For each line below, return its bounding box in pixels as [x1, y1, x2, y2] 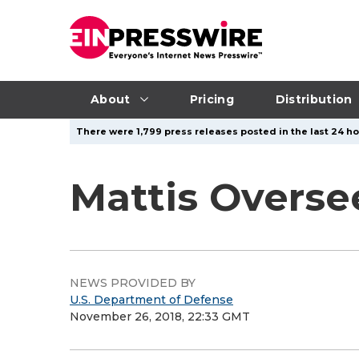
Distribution [275, 91, 353, 107]
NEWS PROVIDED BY [70, 276, 196, 290]
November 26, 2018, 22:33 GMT [70, 309, 250, 324]
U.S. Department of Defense [70, 292, 233, 307]
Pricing [189, 91, 234, 107]
